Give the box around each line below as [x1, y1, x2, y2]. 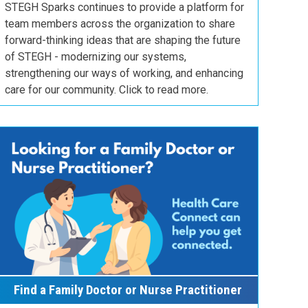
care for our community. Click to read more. [5, 83, 208, 97]
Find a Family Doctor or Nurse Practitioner [13, 282, 242, 298]
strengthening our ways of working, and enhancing [5, 67, 243, 80]
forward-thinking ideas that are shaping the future [5, 34, 241, 47]
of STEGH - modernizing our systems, [5, 50, 186, 64]
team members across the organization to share [5, 17, 235, 31]
